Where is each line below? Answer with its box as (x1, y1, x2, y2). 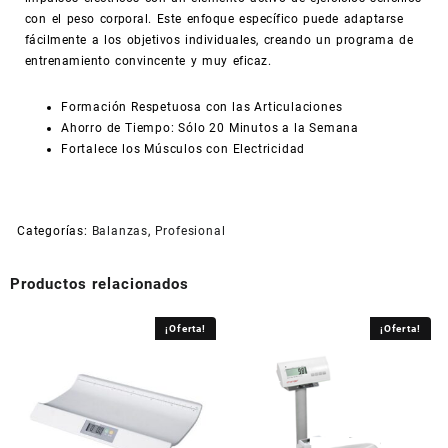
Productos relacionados (10, 274, 189, 293)
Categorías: (17, 223, 92, 238)
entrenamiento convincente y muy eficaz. (25, 53, 272, 68)
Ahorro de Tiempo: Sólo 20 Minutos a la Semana (61, 120, 359, 135)
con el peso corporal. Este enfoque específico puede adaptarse (25, 11, 404, 26)
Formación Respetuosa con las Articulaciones (61, 99, 343, 114)
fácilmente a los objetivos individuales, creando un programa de (25, 32, 414, 47)
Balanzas (91, 223, 149, 238)
